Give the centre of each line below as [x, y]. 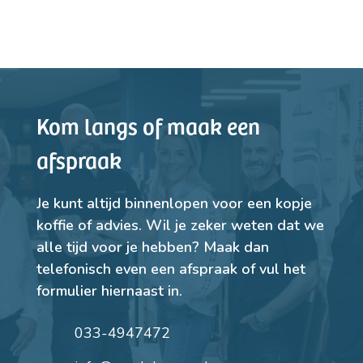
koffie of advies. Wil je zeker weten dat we [180, 226]
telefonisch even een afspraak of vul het [171, 269]
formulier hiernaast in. [109, 291]
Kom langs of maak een [148, 126]
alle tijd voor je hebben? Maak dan [152, 248]
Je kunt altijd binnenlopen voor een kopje [174, 204]
